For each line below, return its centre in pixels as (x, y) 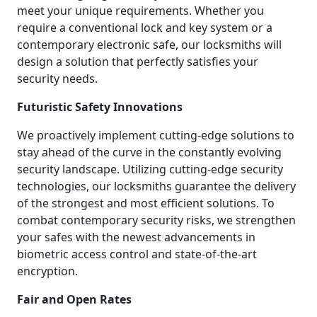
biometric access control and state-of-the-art (137, 254)
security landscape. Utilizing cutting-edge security (150, 169)
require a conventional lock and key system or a (145, 27)
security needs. (57, 78)
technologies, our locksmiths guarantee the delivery (156, 186)
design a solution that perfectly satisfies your (138, 61)
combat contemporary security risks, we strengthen (156, 220)
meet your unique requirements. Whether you (140, 10)
